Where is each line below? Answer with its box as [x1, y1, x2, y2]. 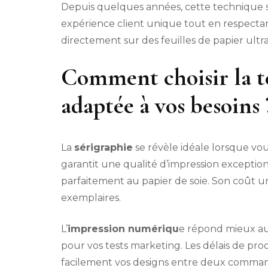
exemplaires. [61, 192, 121, 204]
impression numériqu [68, 223, 179, 235]
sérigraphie [74, 142, 133, 154]
